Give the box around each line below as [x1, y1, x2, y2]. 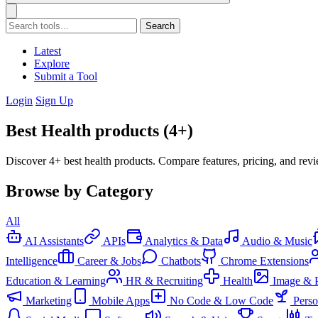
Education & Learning [6, 274, 106, 287]
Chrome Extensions [221, 254, 309, 267]
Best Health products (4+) [6, 121, 193, 140]
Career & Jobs [77, 254, 141, 267]
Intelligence [6, 254, 57, 267]
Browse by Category [6, 181, 153, 200]
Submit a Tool [34, 70, 97, 82]
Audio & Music [242, 234, 312, 247]
